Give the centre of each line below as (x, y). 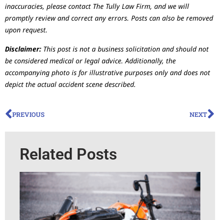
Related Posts (68, 154)
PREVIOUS (28, 114)
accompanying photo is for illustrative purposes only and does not (108, 72)
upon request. (26, 30)
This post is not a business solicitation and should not (125, 49)
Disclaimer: (23, 49)
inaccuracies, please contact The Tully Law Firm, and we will (97, 6)
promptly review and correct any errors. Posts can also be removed (109, 18)
